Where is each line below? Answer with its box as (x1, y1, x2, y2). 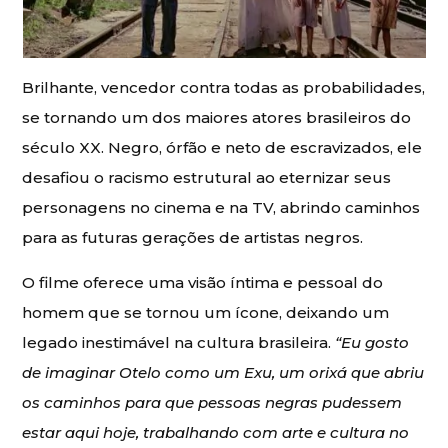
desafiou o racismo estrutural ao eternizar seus (22, 168, 392, 188)
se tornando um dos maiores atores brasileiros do (22, 108, 412, 128)
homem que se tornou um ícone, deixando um (22, 303, 390, 323)
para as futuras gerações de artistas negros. (22, 228, 368, 248)
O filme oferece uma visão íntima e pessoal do (22, 273, 384, 293)
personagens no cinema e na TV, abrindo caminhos (22, 198, 421, 218)
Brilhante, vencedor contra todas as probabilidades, (22, 78, 426, 98)
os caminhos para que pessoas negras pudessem (22, 393, 403, 413)
